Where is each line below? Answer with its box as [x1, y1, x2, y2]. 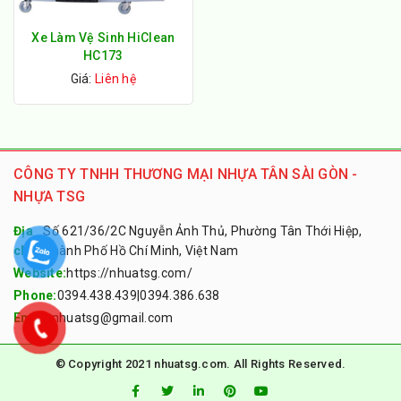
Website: [13, 265, 67, 280]
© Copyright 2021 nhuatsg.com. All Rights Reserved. [55, 356, 346, 371]
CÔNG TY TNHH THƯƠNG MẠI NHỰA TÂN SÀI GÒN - [13, 165, 358, 183]
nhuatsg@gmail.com [51, 310, 174, 325]
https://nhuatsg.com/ [66, 265, 192, 280]
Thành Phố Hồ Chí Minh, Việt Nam [43, 243, 239, 258]
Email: [13, 310, 52, 325]
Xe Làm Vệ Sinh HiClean [31, 30, 175, 45]
